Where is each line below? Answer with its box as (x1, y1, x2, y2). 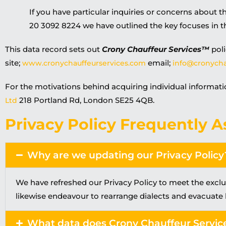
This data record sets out (5, 44, 102, 54)
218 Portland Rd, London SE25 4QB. (17, 95, 154, 105)
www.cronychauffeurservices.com (22, 59, 146, 68)
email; (146, 58, 173, 68)
